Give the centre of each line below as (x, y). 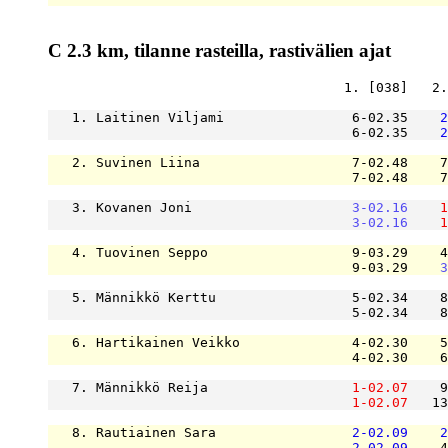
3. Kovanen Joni (200, 208)
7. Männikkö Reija (200, 388)
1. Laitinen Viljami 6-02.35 (244, 118)
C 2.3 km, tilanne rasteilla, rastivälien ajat (219, 50)
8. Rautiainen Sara (200, 433)
